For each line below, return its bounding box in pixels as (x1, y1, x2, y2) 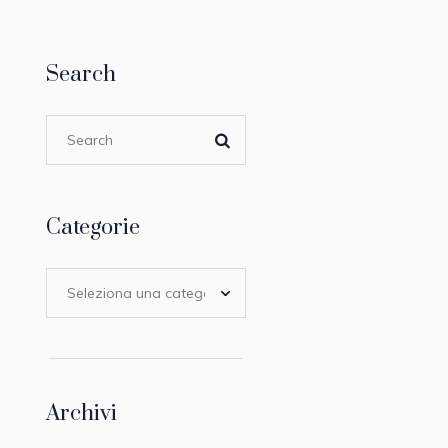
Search (45, 61, 116, 88)
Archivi (45, 400, 117, 427)
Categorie (45, 214, 140, 241)
